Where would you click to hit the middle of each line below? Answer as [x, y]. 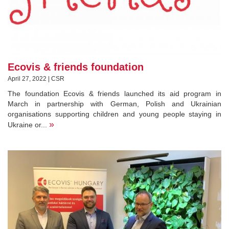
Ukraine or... [28, 124]
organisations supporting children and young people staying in [114, 114]
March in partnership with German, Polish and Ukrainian [114, 104]
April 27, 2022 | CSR [36, 78]
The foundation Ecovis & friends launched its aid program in [114, 93]
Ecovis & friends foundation [76, 67]
